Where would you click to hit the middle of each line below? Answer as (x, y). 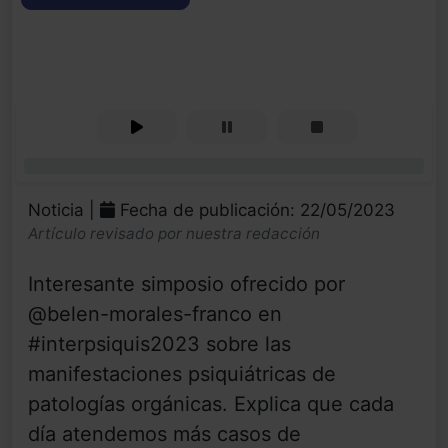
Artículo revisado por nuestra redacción (174, 234)
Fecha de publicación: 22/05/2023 (255, 210)
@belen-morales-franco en (155, 314)
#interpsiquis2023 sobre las (159, 344)
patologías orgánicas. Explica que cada (211, 404)
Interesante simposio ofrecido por (186, 284)
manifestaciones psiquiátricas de (182, 374)
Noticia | (64, 210)
